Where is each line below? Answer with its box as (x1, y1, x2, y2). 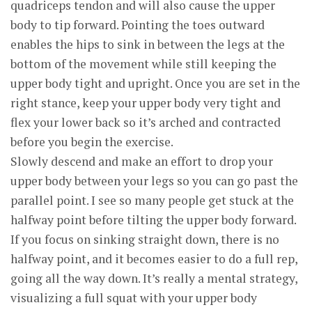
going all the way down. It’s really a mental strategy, (10, 270, 297, 286)
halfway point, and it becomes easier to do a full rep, (10, 251, 297, 267)
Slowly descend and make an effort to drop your (10, 153, 273, 169)
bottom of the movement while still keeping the (10, 56, 276, 72)
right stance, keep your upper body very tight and (10, 95, 281, 111)
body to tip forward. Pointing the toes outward (10, 17, 265, 33)
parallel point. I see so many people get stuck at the (10, 192, 294, 208)
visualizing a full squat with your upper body (10, 290, 257, 306)
